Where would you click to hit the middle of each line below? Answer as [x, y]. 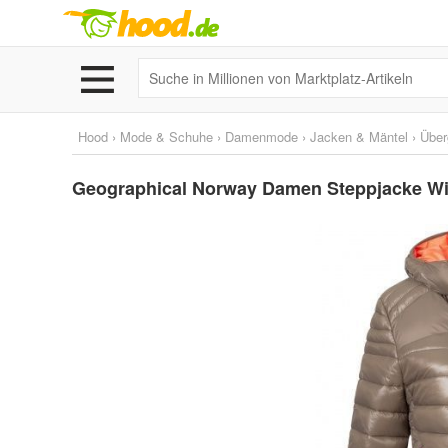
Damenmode [261, 136]
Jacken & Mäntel [359, 136]
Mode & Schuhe [166, 136]
